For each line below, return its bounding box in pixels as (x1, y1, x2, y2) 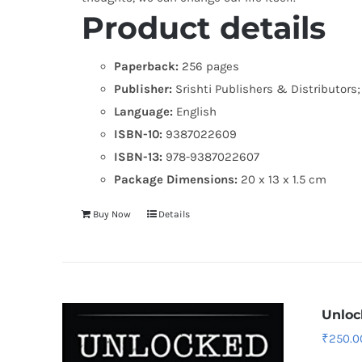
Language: (113, 103, 173, 119)
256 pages (178, 58, 239, 74)
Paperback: (113, 58, 179, 74)
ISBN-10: (113, 126, 162, 141)
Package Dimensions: (113, 171, 241, 187)
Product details (81, 9, 326, 47)
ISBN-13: (113, 149, 162, 164)
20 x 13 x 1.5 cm (240, 171, 326, 187)
